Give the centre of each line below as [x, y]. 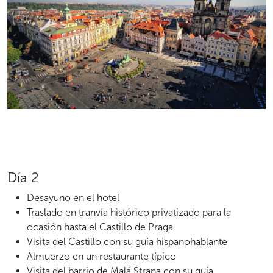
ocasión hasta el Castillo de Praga [100, 227]
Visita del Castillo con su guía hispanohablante [127, 241]
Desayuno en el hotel [73, 197]
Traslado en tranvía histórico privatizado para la [129, 212]
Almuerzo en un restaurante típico [101, 256]
